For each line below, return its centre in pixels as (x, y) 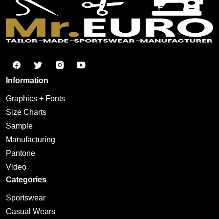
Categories (26, 180)
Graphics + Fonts (35, 99)
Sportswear (26, 198)
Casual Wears (31, 212)
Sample (19, 126)
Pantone (21, 153)
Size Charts (26, 112)
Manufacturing (31, 140)
